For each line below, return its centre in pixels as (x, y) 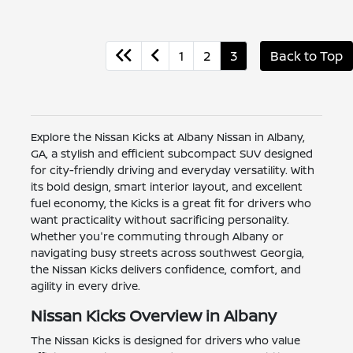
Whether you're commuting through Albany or (157, 236)
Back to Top (307, 56)
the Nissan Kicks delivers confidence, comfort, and (165, 269)
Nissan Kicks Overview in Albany (153, 316)
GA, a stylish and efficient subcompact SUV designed (171, 154)
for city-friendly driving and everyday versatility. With (172, 170)
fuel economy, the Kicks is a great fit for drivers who (171, 203)
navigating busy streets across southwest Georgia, (167, 253)
